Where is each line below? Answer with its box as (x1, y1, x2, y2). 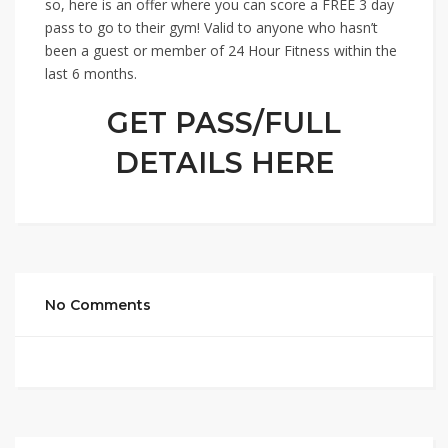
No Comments (45, 295, 151, 314)
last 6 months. (45, 63, 137, 83)
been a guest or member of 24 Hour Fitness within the (45, 40, 397, 60)
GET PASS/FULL (107, 104, 341, 140)
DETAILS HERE (114, 144, 334, 180)
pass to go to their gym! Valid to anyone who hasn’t (45, 17, 378, 37)
